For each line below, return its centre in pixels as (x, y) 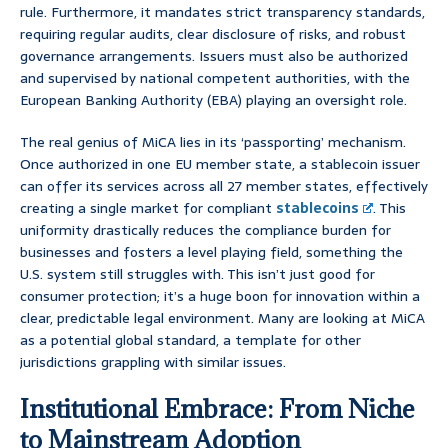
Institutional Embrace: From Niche (217, 409)
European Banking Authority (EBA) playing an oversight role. (213, 100)
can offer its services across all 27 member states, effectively (224, 186)
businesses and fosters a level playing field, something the (211, 252)
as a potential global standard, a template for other (190, 340)
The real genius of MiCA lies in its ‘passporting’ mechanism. (213, 142)
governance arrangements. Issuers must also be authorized (214, 56)
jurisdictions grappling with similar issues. (153, 362)
